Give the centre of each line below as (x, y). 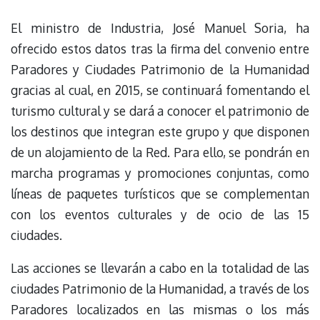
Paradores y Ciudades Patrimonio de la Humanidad (160, 69)
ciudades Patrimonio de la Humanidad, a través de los (160, 289)
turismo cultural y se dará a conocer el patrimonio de (160, 110)
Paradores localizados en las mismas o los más (160, 309)
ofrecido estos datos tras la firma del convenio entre (160, 48)
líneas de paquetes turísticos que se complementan (160, 193)
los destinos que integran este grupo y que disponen (160, 131)
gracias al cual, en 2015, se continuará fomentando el (160, 90)
